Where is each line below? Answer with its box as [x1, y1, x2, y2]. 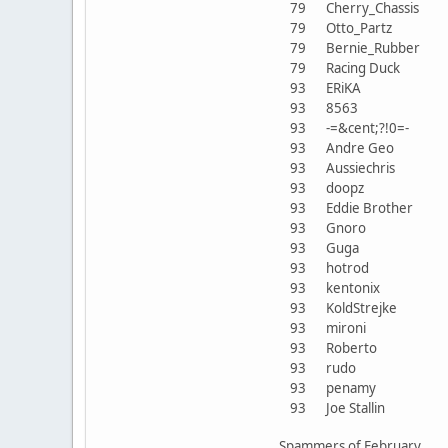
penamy [317, 378, 385, 397]
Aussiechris [317, 158, 404, 177]
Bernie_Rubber [317, 38, 429, 57]
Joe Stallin [317, 398, 394, 417]
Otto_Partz [317, 18, 401, 37]
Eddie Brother [317, 198, 422, 217]
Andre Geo [317, 138, 403, 157]
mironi [317, 318, 375, 337]
